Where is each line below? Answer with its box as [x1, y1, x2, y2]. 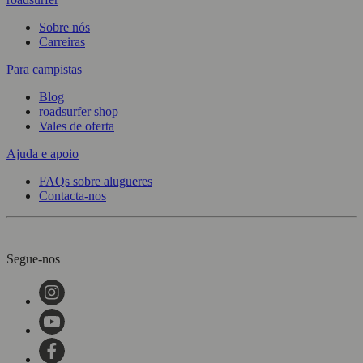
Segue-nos [6, 252, 60, 267]
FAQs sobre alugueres [39, 174, 152, 189]
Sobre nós [39, 20, 90, 35]
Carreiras [39, 35, 85, 49]
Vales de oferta [39, 119, 114, 134]
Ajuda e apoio [6, 147, 79, 161]
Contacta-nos [39, 189, 106, 203]
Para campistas [6, 62, 82, 77]
